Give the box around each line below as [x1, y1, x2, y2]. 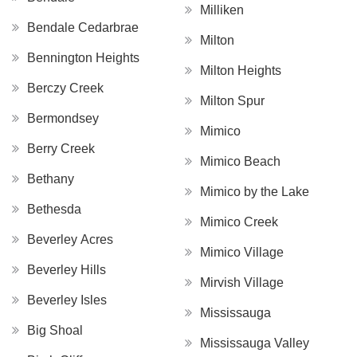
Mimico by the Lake [200, 185, 309, 199]
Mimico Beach [200, 155, 280, 169]
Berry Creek [27, 142, 95, 156]
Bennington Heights [27, 51, 139, 65]
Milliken [200, 3, 244, 18]
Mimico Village [200, 245, 284, 260]
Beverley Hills [27, 263, 106, 277]
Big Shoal [27, 324, 83, 338]
